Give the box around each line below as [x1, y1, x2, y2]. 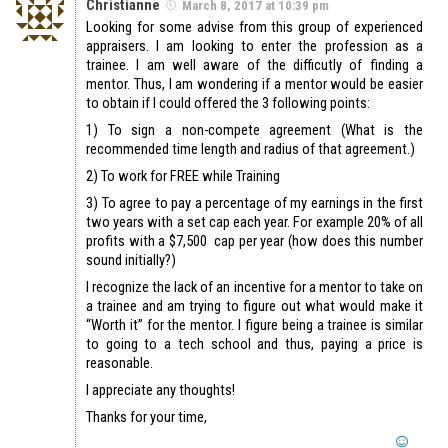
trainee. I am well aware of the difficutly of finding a [86, 56, 423, 75]
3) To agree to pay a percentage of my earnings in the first [86, 194, 423, 213]
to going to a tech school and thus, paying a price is [86, 335, 423, 354]
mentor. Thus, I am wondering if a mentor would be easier [86, 75, 423, 94]
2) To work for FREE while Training [86, 167, 280, 186]
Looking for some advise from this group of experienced [86, 18, 423, 37]
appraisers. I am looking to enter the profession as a [86, 37, 423, 56]
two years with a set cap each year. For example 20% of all [86, 213, 423, 232]
